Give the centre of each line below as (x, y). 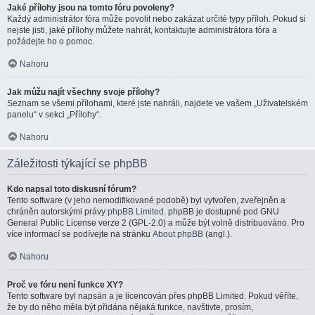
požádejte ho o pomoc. (51, 41)
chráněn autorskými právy (57, 212)
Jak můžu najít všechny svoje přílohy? (83, 92)
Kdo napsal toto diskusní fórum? (72, 189)
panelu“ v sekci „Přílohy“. (54, 115)
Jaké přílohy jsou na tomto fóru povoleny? (91, 8)
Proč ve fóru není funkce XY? (65, 285)
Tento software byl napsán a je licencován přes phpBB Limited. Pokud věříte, (153, 296)
